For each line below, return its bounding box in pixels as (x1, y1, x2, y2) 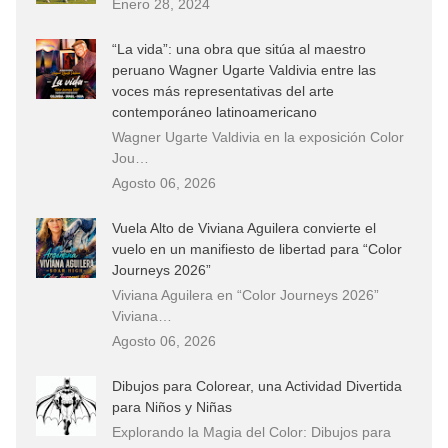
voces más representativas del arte (112, 82, 334, 99)
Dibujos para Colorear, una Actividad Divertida (112, 377, 402, 394)
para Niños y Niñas (112, 398, 232, 415)
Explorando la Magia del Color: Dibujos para (112, 423, 391, 440)
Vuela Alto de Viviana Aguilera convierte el (112, 219, 376, 236)
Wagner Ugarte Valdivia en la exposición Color (112, 128, 404, 145)
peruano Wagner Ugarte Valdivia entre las (112, 61, 376, 78)
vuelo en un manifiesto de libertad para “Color (112, 240, 402, 257)
